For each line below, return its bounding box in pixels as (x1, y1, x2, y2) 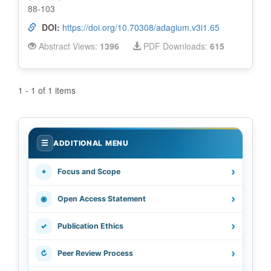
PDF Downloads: (141, 40, 210, 53)
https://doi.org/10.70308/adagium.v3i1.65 (62, 21, 220, 34)
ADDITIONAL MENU (53, 139, 129, 148)
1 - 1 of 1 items (18, 84, 76, 97)
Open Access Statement (57, 194, 146, 204)
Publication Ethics (57, 221, 123, 231)
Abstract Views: (36, 40, 100, 53)
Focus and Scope (57, 167, 120, 177)
